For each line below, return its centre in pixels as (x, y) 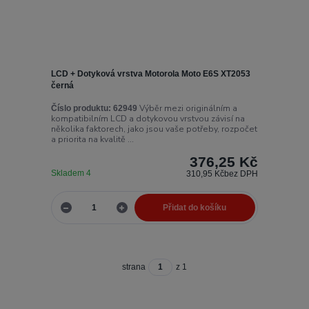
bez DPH (241, 174)
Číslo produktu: (81, 109)
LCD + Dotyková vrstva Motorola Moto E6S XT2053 (150, 73)
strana (134, 267)
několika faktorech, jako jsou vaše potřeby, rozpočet (154, 129)
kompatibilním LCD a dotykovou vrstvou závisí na (148, 119)
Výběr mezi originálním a (187, 109)
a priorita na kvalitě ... (92, 140)
